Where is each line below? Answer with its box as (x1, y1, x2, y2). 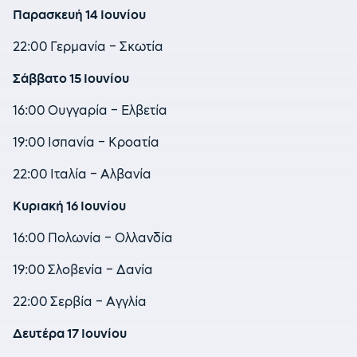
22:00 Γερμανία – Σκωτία (13, 38, 163, 55)
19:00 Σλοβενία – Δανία (13, 261, 153, 278)
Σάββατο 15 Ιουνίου (13, 70, 129, 87)
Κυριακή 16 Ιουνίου (13, 198, 126, 214)
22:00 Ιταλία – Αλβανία (13, 166, 151, 182)
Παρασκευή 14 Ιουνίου (13, 6, 146, 23)
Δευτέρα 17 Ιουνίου (13, 325, 127, 342)
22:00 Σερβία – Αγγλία (13, 293, 147, 310)
